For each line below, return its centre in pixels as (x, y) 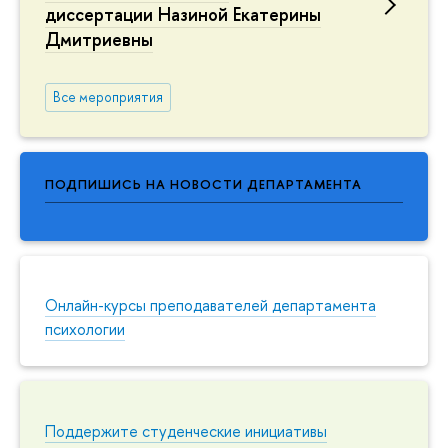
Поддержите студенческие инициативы (186, 431)
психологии (85, 329)
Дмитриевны (99, 40)
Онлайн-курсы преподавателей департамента (210, 305)
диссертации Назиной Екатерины (183, 15)
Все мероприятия (107, 96)
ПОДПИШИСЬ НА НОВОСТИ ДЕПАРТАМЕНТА (203, 183)
